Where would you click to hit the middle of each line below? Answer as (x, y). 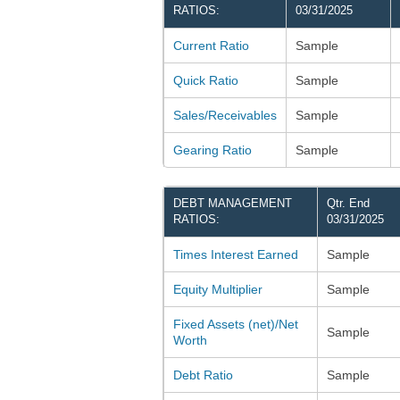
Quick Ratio (206, 81)
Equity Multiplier (218, 290)
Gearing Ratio (212, 150)
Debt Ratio (203, 375)
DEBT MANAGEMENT (233, 204)
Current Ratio (211, 46)
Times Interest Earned (236, 255)
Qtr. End (348, 204)
